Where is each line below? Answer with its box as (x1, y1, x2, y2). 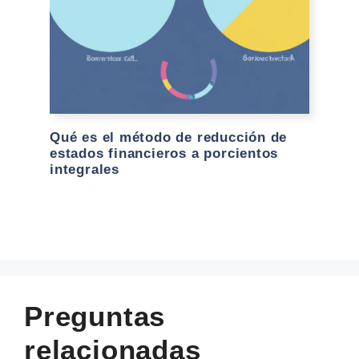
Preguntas (24, 300, 166, 332)
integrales (50, 161, 119, 177)
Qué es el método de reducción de (50, 129, 288, 145)
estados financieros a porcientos (50, 145, 279, 161)
